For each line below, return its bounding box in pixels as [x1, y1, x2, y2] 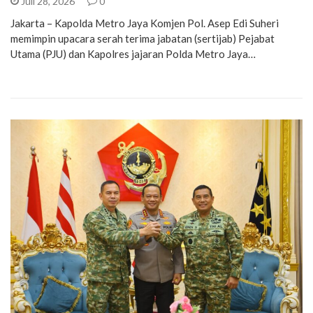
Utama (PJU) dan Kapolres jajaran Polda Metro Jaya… [10, 47, 256, 60]
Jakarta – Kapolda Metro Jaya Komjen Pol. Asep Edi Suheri [10, 16, 279, 29]
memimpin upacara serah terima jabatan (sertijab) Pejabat [10, 31, 275, 45]
